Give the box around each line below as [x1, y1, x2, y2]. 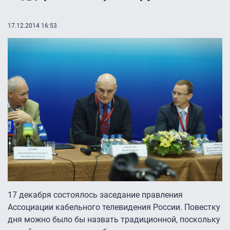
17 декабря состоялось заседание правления [8, 189, 183, 200]
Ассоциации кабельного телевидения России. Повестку [8, 202, 220, 212]
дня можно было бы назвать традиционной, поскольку [8, 214, 220, 224]
